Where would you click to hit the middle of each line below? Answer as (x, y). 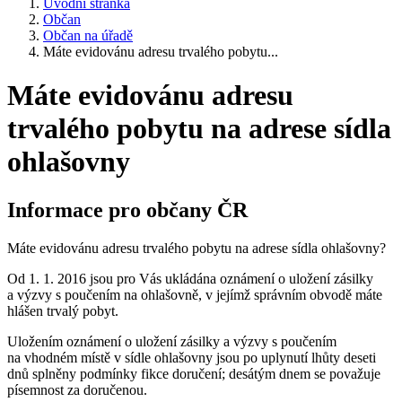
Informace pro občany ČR (127, 210)
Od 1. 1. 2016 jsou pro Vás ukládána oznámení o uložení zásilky (190, 278)
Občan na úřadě (88, 35)
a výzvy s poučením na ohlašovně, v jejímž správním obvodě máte (195, 294)
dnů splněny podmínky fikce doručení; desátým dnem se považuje (194, 373)
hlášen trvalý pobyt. (63, 310)
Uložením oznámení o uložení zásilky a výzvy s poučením (172, 341)
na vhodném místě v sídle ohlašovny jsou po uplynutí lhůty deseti (192, 357)
